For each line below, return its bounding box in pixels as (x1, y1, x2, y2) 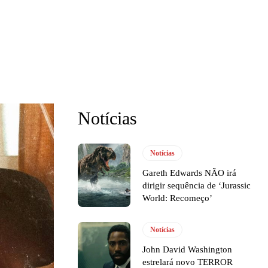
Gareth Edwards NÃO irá (142, 168, 237, 178)
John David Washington (142, 244, 233, 254)
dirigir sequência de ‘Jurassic (142, 181, 251, 191)
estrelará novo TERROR (142, 257, 233, 267)
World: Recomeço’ (142, 193, 213, 203)
